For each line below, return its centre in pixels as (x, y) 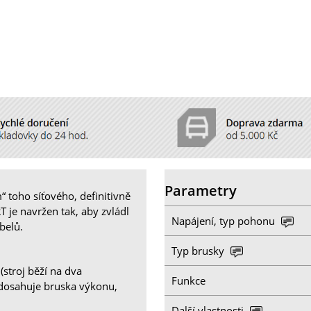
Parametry (201, 191)
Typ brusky (200, 250)
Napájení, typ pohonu (225, 220)
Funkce (189, 280)
